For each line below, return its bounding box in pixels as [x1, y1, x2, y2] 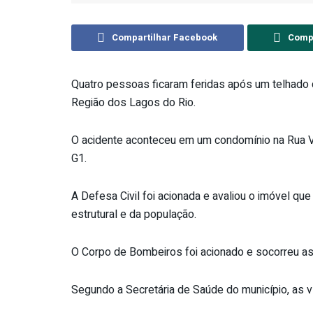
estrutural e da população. [71, 205, 196, 223]
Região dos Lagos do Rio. [71, 94, 196, 111]
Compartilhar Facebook [112, 30, 218, 44]
